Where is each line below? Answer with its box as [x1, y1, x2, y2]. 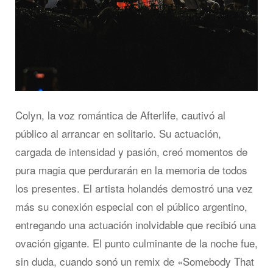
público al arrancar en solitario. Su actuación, [15, 126, 221, 141]
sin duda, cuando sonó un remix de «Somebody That [15, 253, 254, 269]
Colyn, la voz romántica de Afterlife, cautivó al [15, 107, 225, 123]
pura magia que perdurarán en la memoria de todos [15, 162, 247, 178]
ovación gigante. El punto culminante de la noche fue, [15, 235, 258, 251]
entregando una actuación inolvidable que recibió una [15, 217, 256, 233]
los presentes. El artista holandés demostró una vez [15, 180, 253, 196]
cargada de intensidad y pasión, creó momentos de [15, 144, 247, 160]
